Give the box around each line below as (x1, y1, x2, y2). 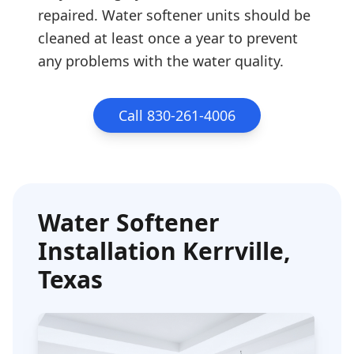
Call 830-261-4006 (119, 106, 235, 125)
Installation (38, 235, 183, 267)
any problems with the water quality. (38, 51, 284, 70)
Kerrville (183, 235, 284, 267)
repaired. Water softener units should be (38, 6, 311, 24)
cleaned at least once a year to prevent (38, 28, 298, 47)
